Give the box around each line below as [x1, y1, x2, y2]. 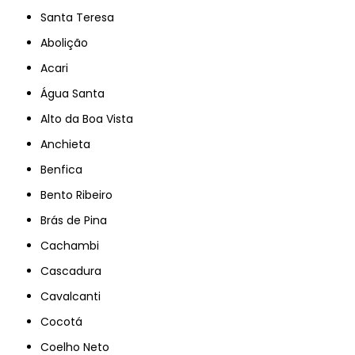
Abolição [48, 34, 89, 51]
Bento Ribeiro [47, 186, 113, 203]
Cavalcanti [49, 288, 101, 304]
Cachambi [49, 237, 100, 254]
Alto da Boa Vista [48, 110, 134, 127]
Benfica [47, 161, 83, 177]
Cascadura [49, 262, 102, 279]
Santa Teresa [47, 9, 115, 25]
